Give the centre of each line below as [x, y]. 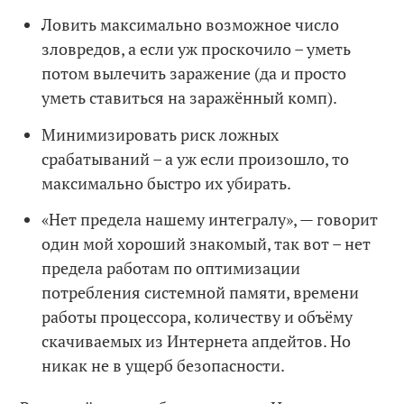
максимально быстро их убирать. [167, 183]
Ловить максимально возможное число [191, 25]
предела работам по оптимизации [171, 268]
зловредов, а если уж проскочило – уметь [197, 49]
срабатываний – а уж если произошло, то [196, 158]
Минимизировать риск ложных [161, 134]
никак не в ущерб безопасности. [164, 366]
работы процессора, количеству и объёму [197, 317]
